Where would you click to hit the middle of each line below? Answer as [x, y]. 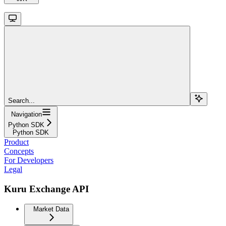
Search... [21, 101]
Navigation [26, 115]
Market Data [51, 209]
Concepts [19, 151]
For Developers [29, 160]
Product [16, 142]
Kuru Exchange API [46, 189]
